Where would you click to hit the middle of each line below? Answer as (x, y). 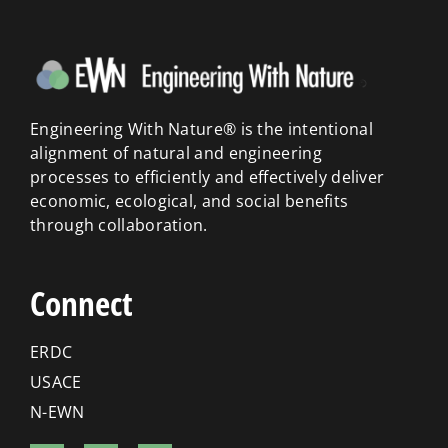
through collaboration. (119, 225)
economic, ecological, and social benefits (189, 201)
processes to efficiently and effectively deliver (207, 177)
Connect (81, 304)
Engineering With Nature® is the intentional (201, 129)
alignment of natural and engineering (176, 153)
